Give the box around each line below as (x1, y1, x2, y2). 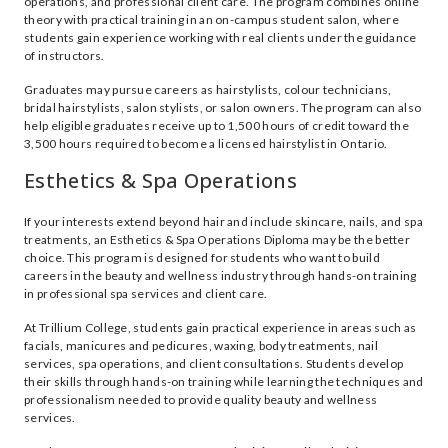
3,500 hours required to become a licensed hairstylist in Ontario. (24, 136, 388, 151)
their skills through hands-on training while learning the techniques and (24, 374, 424, 389)
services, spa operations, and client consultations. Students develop (24, 356, 404, 371)
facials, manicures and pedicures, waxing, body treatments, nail (24, 338, 378, 353)
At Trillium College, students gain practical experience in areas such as (24, 320, 417, 335)
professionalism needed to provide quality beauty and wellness (24, 392, 378, 407)
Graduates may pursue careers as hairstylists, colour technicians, (24, 82, 392, 97)
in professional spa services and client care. (24, 286, 268, 301)
